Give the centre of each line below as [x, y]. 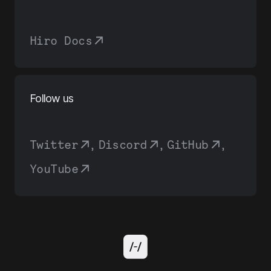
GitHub [188, 145]
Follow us [52, 98]
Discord [122, 145]
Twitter [54, 145]
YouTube [54, 169]
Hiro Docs [61, 41]
